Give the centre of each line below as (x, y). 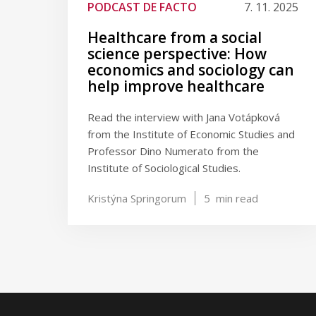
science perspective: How (177, 54)
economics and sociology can (191, 70)
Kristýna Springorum (137, 198)
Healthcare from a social (175, 37)
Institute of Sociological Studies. (164, 168)
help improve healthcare (176, 86)
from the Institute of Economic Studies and (191, 134)
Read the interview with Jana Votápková (184, 117)
